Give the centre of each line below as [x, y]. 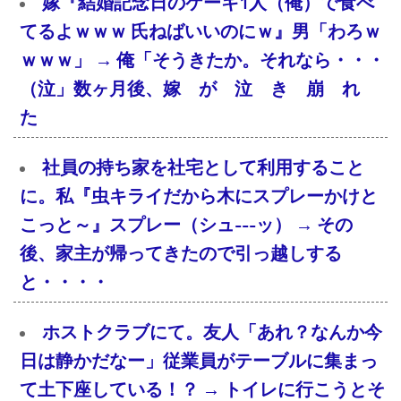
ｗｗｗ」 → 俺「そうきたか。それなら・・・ [202, 60]
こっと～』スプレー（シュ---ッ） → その [186, 225]
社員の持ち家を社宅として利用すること [203, 168]
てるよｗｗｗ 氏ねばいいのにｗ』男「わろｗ [200, 32]
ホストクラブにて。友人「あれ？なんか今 [212, 333]
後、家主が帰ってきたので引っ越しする [181, 254]
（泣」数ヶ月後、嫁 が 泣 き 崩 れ [199, 89]
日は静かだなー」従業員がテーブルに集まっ [199, 361]
